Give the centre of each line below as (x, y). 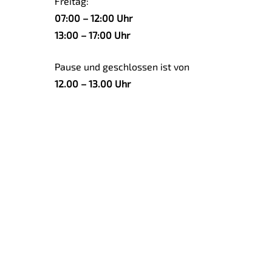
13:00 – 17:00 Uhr (93, 35)
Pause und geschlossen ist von (122, 66)
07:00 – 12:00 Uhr (94, 18)
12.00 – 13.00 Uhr (93, 83)
